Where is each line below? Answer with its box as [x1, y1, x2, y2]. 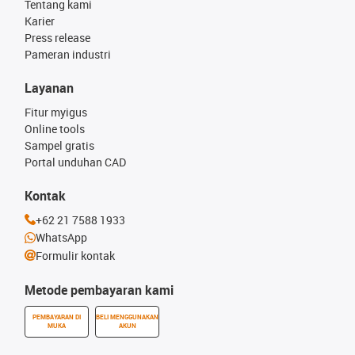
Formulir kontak [36, 247, 115, 263]
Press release [25, 29, 90, 45]
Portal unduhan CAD [25, 154, 126, 170]
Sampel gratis [25, 137, 94, 153]
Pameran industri [25, 46, 111, 62]
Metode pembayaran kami [25, 281, 174, 299]
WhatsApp [36, 230, 87, 245]
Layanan [25, 78, 74, 97]
